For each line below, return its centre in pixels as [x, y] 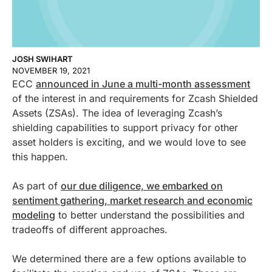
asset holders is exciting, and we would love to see [129, 142]
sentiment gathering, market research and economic [132, 200]
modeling [34, 215]
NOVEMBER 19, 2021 [51, 70]
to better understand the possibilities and [150, 215]
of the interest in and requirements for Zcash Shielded [135, 98]
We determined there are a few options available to [129, 258]
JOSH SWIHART [42, 59]
